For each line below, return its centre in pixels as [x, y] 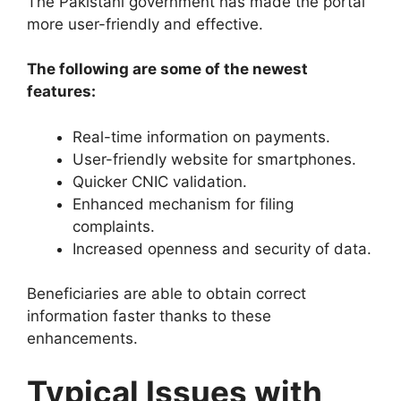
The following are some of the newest [167, 69]
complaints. [114, 226]
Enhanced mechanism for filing [183, 204]
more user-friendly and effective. [145, 24]
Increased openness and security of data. [222, 248]
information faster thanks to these [149, 316]
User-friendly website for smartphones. [214, 159]
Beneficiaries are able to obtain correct [166, 294]
